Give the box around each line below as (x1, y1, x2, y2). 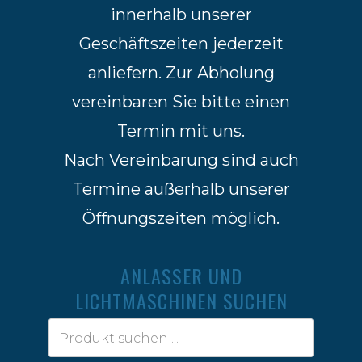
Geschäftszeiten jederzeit (78, 34, 284, 53)
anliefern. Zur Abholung (87, 63, 275, 82)
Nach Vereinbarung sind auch (63, 150, 299, 170)
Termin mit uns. (117, 121, 245, 141)
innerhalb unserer (110, 5, 252, 24)
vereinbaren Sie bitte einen (72, 92, 290, 112)
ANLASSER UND (120, 261, 242, 290)
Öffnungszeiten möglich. (82, 208, 280, 228)
